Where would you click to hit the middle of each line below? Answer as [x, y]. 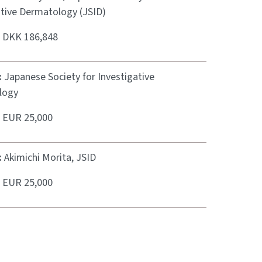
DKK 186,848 [30, 37]
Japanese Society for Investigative [79, 77]
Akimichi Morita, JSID [50, 158]
